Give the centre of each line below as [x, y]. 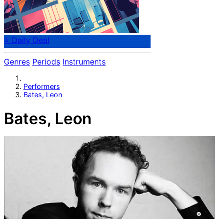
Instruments [84, 62]
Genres [17, 62]
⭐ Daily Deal [27, 40]
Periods [46, 62]
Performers [42, 86]
